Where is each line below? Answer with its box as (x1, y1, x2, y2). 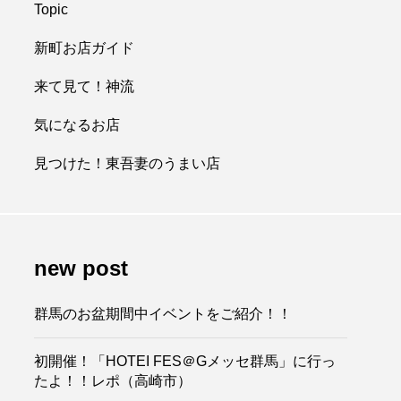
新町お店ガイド (34, 40, 134, 55)
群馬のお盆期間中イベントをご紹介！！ (34, 306, 292, 321)
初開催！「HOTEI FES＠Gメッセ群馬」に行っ (34, 354, 336, 369)
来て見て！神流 (34, 79, 134, 94)
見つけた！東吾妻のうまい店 (34, 156, 220, 171)
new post (34, 256, 128, 280)
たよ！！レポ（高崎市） (34, 373, 192, 388)
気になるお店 (34, 117, 120, 132)
